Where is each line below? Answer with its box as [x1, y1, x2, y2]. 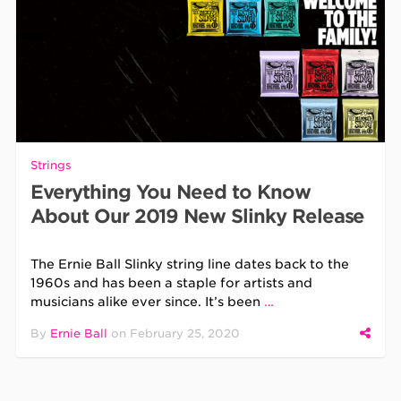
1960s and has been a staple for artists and [30, 275, 313, 290]
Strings [30, 158, 73, 172]
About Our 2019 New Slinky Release [30, 204, 365, 227]
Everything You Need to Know [30, 180, 311, 203]
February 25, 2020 [130, 326, 241, 340]
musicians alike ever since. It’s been [30, 294, 265, 309]
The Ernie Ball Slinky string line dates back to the [30, 256, 350, 271]
